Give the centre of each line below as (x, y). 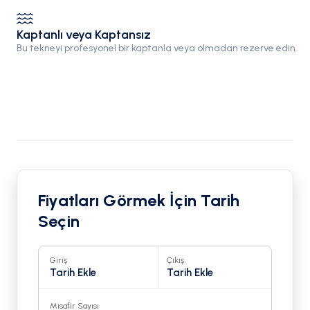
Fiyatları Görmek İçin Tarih (139, 200)
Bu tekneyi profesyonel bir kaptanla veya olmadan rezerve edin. (157, 48)
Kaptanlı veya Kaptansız (84, 35)
